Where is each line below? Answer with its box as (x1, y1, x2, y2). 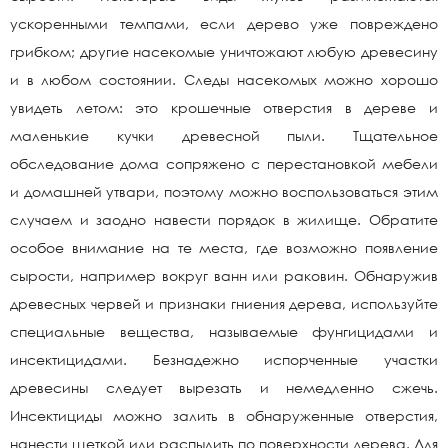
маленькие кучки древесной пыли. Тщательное (10, 127, 438, 144)
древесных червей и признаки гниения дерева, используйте (10, 295, 438, 312)
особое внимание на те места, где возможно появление (10, 239, 438, 256)
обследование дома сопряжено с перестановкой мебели (10, 155, 438, 172)
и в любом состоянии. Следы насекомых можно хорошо (10, 71, 438, 88)
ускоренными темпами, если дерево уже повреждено (10, 15, 438, 32)
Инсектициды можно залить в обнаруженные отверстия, (10, 407, 438, 424)
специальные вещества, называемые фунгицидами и (10, 323, 438, 340)
